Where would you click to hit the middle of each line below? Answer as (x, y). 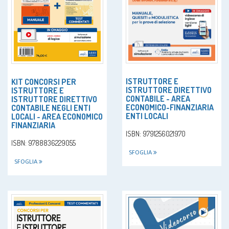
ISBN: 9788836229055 (43, 143)
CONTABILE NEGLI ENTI (51, 108)
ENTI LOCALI (147, 116)
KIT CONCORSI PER (44, 82)
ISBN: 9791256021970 (156, 134)
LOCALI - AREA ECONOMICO (57, 117)
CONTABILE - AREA (158, 99)
